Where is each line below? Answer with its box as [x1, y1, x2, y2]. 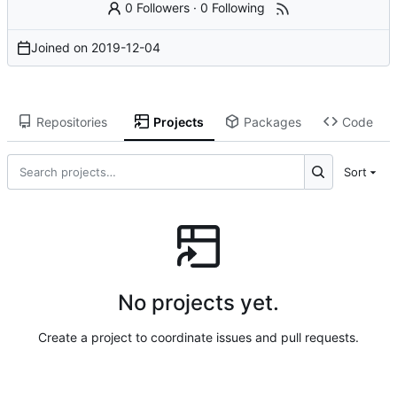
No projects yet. [118, 289, 279, 315]
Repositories [35, 113, 107, 129]
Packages [243, 113, 301, 129]
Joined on [31, 40, 91, 56]
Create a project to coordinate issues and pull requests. [38, 329, 359, 345]
